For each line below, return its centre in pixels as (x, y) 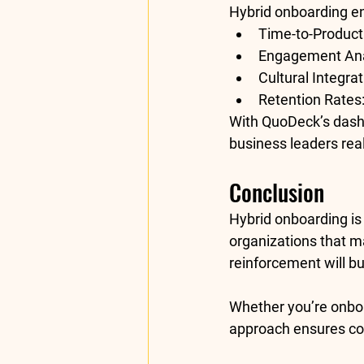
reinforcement (275, 263)
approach (260, 329)
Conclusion (279, 193)
